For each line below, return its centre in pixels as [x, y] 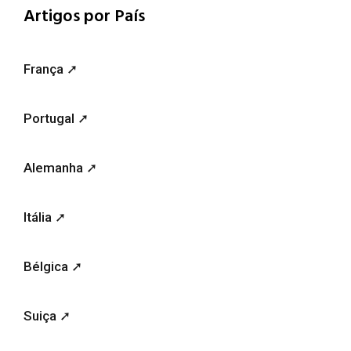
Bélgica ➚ [53, 267]
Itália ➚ [45, 217]
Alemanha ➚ [60, 168]
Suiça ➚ [47, 316]
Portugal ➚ [56, 119]
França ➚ [51, 69]
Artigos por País [84, 15]
